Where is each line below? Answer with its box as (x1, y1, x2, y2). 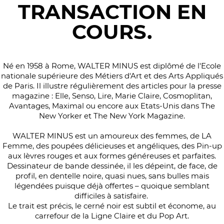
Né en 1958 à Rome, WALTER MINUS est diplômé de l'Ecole (3, 61, 221, 71)
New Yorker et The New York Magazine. (39, 111, 185, 121)
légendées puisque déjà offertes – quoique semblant (14, 181, 209, 191)
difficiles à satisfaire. (74, 191, 150, 201)
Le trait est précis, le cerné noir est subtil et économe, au (8, 201, 216, 211)
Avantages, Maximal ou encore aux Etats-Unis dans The (9, 101, 215, 111)
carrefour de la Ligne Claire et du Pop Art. (35, 211, 189, 221)
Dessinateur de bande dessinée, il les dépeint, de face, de (6, 161, 217, 171)
